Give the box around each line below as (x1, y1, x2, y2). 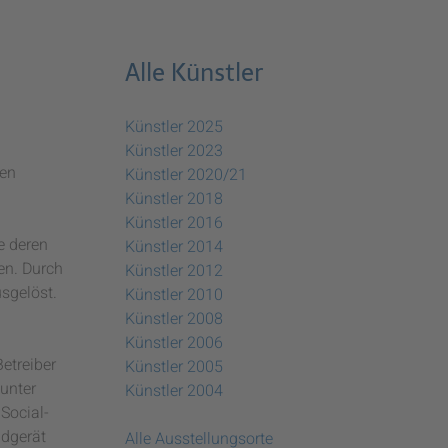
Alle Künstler (125, 57, 263, 87)
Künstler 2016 (125, 210, 223, 235)
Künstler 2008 (125, 306, 223, 331)
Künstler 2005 (125, 354, 223, 379)
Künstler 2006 (125, 330, 223, 355)
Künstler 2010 (125, 282, 223, 307)
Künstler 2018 (125, 186, 223, 211)
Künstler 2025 (125, 114, 223, 139)
